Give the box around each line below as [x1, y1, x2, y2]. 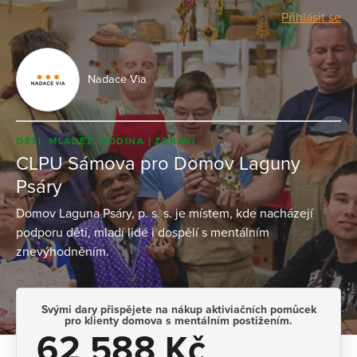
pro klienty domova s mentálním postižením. [65, 313, 292, 328]
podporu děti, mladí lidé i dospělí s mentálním [16, 224, 269, 241]
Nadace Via [88, 73, 147, 86]
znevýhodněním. [16, 243, 109, 260]
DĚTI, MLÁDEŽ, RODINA [16, 135, 148, 147]
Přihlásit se [281, 10, 341, 25]
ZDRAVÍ [155, 135, 195, 147]
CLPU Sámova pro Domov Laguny [16, 151, 300, 175]
